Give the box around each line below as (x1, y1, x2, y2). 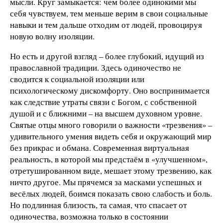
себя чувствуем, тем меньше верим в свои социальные (10, 7, 208, 19)
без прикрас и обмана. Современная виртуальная (10, 141, 189, 153)
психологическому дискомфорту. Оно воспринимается (10, 84, 210, 96)
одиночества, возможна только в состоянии (10, 210, 168, 222)
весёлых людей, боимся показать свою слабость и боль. (10, 187, 212, 199)
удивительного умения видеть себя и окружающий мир (10, 130, 212, 142)
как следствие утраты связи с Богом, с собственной (10, 96, 197, 108)
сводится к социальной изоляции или (10, 73, 144, 85)
